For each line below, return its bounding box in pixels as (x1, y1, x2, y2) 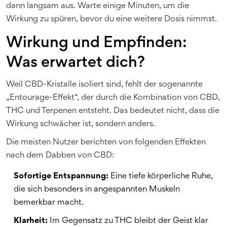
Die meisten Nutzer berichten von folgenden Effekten (6, 139, 206, 146)
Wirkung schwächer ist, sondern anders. (6, 121, 155, 128)
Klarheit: (14, 217, 48, 225)
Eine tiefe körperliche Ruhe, (108, 173, 213, 180)
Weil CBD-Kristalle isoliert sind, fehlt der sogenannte (6, 81, 203, 89)
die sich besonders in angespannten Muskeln (14, 186, 180, 194)
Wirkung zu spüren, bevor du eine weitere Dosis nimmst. (6, 16, 217, 23)
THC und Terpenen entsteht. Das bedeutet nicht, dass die (6, 107, 219, 115)
